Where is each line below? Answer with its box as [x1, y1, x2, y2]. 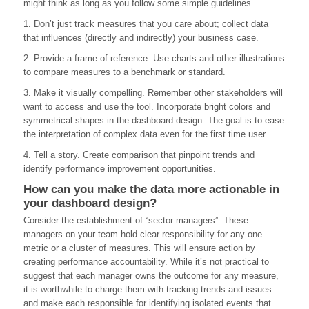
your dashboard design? [23, 197, 157, 210]
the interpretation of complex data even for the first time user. [23, 129, 268, 140]
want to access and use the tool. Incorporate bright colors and [23, 101, 270, 112]
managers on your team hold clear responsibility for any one [23, 229, 262, 240]
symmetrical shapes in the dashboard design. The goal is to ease [23, 115, 284, 126]
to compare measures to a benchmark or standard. [23, 67, 226, 78]
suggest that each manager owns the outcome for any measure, [23, 270, 279, 281]
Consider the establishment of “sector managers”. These [23, 215, 248, 226]
